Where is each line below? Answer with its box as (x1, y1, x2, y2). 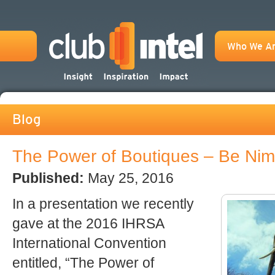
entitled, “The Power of (12, 255, 154, 271)
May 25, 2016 (84, 170, 174, 186)
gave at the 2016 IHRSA (12, 215, 164, 231)
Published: (12, 170, 84, 186)
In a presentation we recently (12, 196, 194, 212)
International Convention (12, 235, 166, 251)
